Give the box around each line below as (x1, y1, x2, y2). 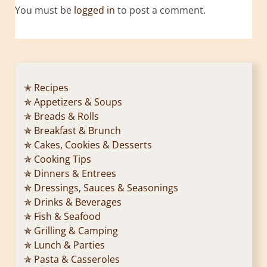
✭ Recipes (24, 80, 69, 94)
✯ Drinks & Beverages (24, 195, 122, 209)
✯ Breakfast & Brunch (24, 123, 121, 137)
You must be (15, 3, 74, 17)
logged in (74, 3, 115, 17)
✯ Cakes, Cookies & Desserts (24, 138, 152, 151)
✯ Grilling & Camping (24, 223, 118, 237)
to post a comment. (115, 3, 206, 17)
